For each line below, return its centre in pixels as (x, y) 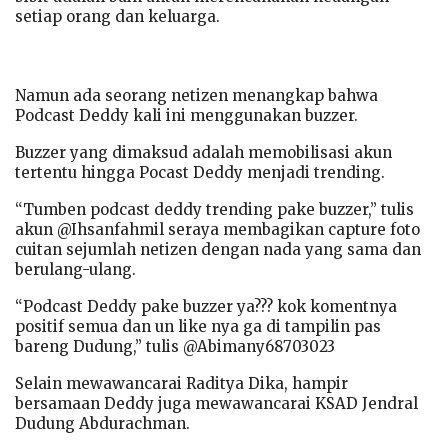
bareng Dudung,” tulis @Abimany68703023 (175, 346)
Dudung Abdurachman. (102, 423)
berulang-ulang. (75, 269)
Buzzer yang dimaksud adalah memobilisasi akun (203, 152)
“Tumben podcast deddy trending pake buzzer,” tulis (214, 209)
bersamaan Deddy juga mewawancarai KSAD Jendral (216, 403)
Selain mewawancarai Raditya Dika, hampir (181, 383)
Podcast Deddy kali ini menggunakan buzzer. (186, 115)
